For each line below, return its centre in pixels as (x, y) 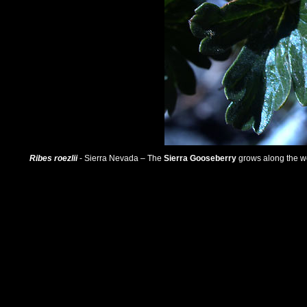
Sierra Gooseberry (199, 158)
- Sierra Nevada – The (121, 158)
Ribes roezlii (54, 158)
